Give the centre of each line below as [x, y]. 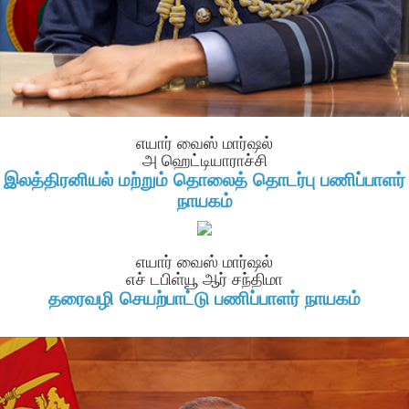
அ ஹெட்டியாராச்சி [204, 160]
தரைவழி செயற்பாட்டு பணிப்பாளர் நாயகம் [204, 298]
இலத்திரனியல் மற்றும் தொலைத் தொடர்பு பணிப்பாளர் [204, 179]
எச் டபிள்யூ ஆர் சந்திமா [204, 279]
